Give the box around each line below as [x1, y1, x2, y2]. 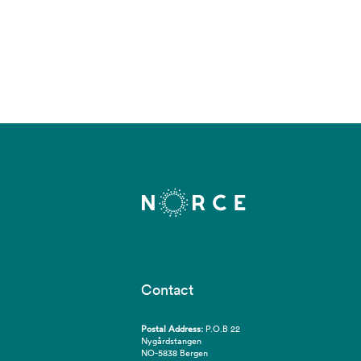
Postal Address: [141, 322, 205, 335]
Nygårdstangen [141, 334, 201, 347]
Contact [141, 280, 193, 299]
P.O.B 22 [205, 322, 240, 335]
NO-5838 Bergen [141, 346, 208, 359]
